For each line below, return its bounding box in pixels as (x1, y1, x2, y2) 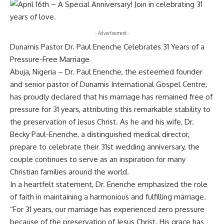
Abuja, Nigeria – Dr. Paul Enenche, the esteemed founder (10, 67, 202, 76)
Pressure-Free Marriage (10, 54, 89, 64)
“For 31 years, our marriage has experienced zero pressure (10, 204, 204, 214)
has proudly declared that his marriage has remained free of (10, 92, 212, 101)
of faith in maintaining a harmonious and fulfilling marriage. (10, 192, 206, 201)
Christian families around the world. (10, 167, 129, 176)
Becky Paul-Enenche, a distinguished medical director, (10, 129, 189, 139)
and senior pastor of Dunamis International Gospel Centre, (10, 79, 207, 89)
